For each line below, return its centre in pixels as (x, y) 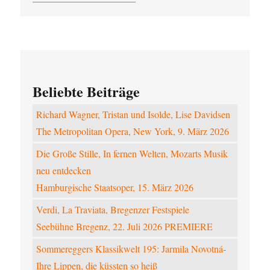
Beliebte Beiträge (86, 92)
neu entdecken (64, 171)
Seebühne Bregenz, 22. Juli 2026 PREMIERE (125, 227)
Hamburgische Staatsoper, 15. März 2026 (115, 187)
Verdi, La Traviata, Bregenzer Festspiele (113, 210)
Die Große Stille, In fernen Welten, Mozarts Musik (132, 154)
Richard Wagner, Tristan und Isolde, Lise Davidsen (133, 115)
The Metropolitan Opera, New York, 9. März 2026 (133, 131)
